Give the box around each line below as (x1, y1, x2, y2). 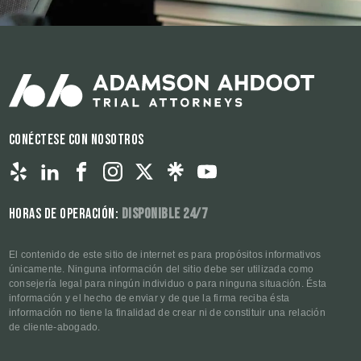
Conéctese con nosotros (8, 131, 144, 149)
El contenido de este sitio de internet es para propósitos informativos (8, 248, 322, 260)
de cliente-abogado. (8, 321, 101, 333)
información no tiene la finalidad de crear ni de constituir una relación (8, 306, 326, 318)
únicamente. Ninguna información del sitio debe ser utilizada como (8, 263, 314, 275)
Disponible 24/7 (121, 205, 208, 222)
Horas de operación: (8, 205, 122, 222)
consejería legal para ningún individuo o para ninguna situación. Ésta (8, 277, 327, 289)
